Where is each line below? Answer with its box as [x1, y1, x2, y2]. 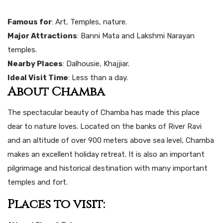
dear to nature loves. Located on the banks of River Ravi [7, 121, 202, 131]
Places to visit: [7, 196, 105, 213]
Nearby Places [7, 59, 63, 68]
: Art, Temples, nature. [52, 17, 127, 26]
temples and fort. [7, 177, 68, 187]
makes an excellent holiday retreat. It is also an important [7, 149, 205, 159]
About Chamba [7, 83, 105, 100]
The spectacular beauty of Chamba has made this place [7, 108, 200, 117]
